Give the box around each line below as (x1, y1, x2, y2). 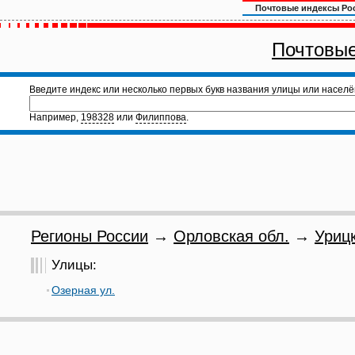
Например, (29, 112, 81, 123)
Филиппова (136, 112, 186, 123)
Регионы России (31, 227, 148, 245)
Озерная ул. (52, 284, 115, 296)
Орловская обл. (174, 227, 289, 245)
